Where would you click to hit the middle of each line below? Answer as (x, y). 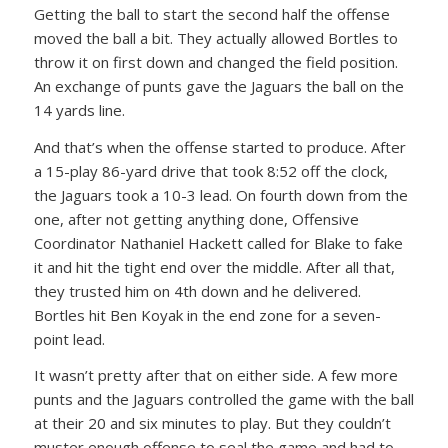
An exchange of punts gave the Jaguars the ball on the (218, 85)
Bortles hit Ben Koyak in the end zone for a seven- (207, 314)
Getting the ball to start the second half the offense (211, 13)
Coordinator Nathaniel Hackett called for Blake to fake (218, 242)
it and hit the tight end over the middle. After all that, (214, 266)
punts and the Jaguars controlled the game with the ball (223, 399)
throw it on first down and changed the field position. (215, 61)
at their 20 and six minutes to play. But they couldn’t (212, 423)
